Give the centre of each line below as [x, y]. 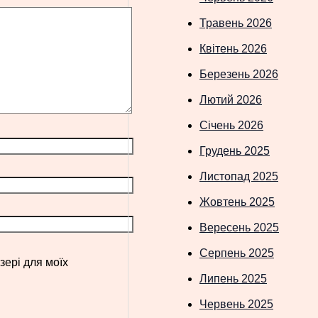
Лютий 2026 [231, 99]
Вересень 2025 [239, 227]
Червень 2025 [236, 304]
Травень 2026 [236, 23]
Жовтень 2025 [237, 202]
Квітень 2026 [233, 48]
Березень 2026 [239, 74]
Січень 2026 [231, 125]
